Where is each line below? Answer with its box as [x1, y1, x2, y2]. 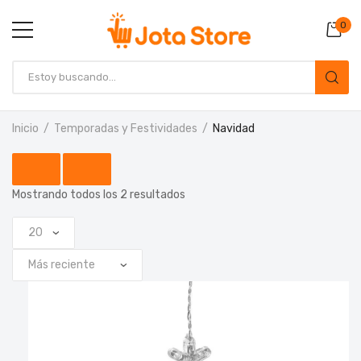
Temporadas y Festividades [54, 121, 197, 135]
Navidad [213, 121, 255, 135]
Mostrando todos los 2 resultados [12, 187, 185, 201]
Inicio [12, 121, 39, 135]
